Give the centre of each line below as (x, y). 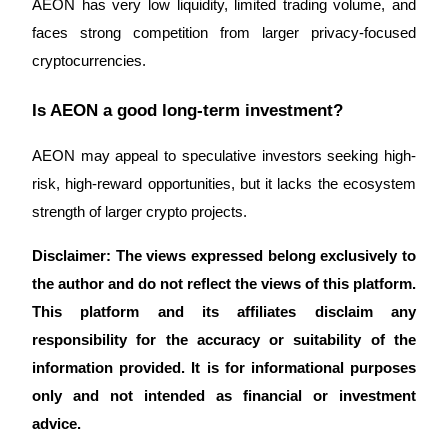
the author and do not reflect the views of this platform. (224, 283)
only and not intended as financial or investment (224, 395)
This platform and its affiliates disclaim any (224, 311)
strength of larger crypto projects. (139, 211)
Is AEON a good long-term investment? (187, 109)
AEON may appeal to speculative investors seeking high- (224, 155)
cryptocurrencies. (89, 61)
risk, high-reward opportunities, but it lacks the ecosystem (224, 183)
